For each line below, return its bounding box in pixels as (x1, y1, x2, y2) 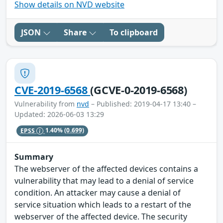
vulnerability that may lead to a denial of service (14, 175, 194, 187)
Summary (14, 151, 53, 163)
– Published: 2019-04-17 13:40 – (89, 99, 196, 109)
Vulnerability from (14, 99, 77, 109)
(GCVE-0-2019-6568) (90, 83, 187, 98)
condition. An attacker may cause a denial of (14, 187, 181, 199)
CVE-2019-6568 (14, 83, 91, 98)
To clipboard (110, 27, 158, 38)
